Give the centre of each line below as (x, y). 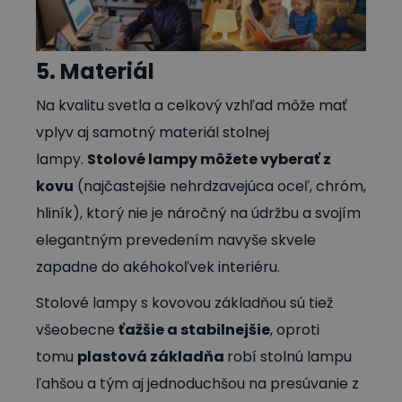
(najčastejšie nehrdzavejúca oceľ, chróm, (220, 187)
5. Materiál (95, 72)
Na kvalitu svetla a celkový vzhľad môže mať (192, 106)
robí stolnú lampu (289, 357)
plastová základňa (152, 357)
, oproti (295, 330)
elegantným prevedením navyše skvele (176, 240)
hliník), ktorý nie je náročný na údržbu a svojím (198, 214)
